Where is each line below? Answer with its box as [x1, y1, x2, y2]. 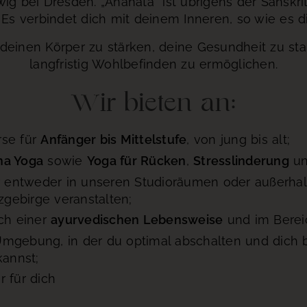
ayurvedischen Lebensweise [51, 212, 223, 228]
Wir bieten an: [71, 92, 236, 116]
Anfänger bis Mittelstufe [40, 132, 187, 147]
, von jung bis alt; [186, 132, 291, 147]
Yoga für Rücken [86, 153, 186, 168]
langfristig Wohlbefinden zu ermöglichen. [29, 56, 278, 71]
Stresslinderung [193, 153, 289, 168]
